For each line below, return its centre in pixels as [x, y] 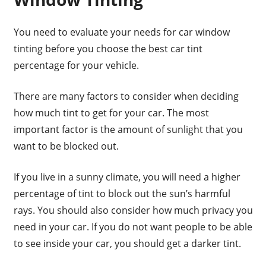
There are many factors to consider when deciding [126, 96]
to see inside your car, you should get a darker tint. [127, 244]
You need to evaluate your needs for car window [121, 32]
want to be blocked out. [66, 146]
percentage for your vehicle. [76, 66]
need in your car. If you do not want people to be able [133, 227]
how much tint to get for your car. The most [111, 113]
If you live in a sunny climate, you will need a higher [127, 177]
